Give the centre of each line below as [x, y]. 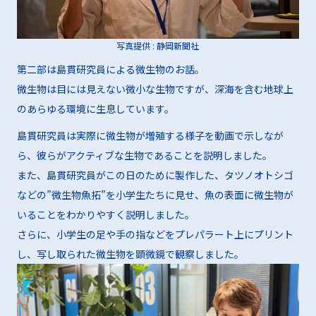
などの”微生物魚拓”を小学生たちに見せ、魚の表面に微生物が [155, 194]
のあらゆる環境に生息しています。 [95, 108]
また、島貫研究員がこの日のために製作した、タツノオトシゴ [155, 175]
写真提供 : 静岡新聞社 [158, 45]
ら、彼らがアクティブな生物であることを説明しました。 [144, 155]
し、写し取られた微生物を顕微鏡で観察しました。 [130, 254]
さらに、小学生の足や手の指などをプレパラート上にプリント [155, 234]
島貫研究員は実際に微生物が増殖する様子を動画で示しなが [150, 135]
